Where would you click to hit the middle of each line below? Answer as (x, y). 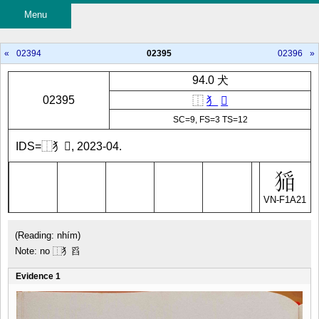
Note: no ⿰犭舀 (48, 251)
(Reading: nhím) (48, 235)
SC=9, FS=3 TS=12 (210, 119)
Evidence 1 (38, 276)
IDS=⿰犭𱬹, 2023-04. (69, 146)
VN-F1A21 (285, 200)
